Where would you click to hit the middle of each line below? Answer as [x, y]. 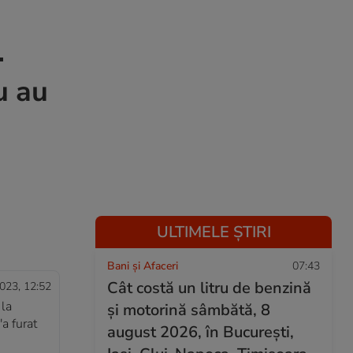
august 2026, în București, [201, 332]
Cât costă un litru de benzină [209, 288]
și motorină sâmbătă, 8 [189, 310]
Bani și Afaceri [143, 266]
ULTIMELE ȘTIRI [214, 232]
